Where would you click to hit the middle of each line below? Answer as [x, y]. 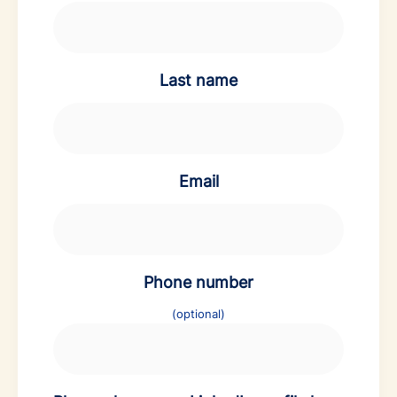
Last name [198, 80]
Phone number [198, 282]
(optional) [198, 313]
